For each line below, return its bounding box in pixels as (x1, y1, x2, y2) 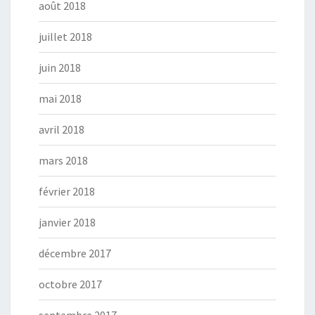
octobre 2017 (39, 276, 102, 291)
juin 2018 (39, 60, 81, 75)
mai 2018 (39, 91, 82, 105)
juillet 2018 (39, 29, 92, 44)
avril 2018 (39, 122, 84, 136)
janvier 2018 (39, 214, 96, 229)
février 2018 (39, 184, 95, 198)
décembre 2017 (39, 245, 111, 260)
